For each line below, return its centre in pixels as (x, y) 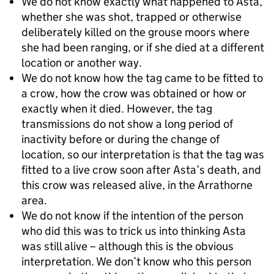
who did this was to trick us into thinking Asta (134, 231)
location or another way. (82, 63)
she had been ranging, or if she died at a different (143, 47)
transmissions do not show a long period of (127, 124)
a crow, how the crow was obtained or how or (134, 93)
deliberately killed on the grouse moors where (135, 32)
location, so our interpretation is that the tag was (143, 154)
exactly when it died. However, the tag (117, 109)
